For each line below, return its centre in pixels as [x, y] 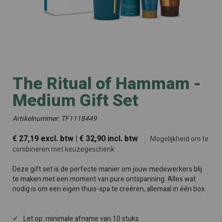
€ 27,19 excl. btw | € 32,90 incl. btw [76, 139]
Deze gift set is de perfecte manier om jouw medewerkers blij [107, 169]
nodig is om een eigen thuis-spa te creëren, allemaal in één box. [109, 189]
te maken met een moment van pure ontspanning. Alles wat [104, 179]
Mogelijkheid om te [179, 139]
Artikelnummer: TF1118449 [55, 119]
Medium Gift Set [75, 101]
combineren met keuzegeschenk [63, 149]
